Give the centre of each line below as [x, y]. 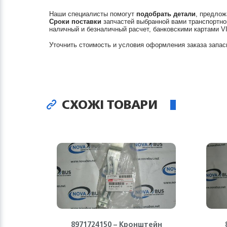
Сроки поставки [75, 22]
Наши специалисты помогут [93, 14]
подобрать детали [166, 14]
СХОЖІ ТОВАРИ [108, 104]
